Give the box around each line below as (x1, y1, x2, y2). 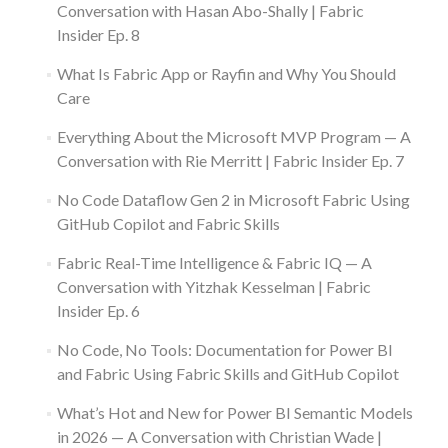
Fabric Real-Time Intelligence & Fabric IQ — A (56, 253, 372, 273)
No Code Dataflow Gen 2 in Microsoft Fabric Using (56, 190, 410, 210)
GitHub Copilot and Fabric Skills (56, 214, 280, 234)
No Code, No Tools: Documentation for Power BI (56, 340, 393, 360)
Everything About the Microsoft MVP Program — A (56, 127, 411, 147)
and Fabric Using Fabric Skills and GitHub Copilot (56, 364, 399, 384)
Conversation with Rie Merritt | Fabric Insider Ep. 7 (56, 151, 404, 171)
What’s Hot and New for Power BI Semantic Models (56, 403, 413, 423)
